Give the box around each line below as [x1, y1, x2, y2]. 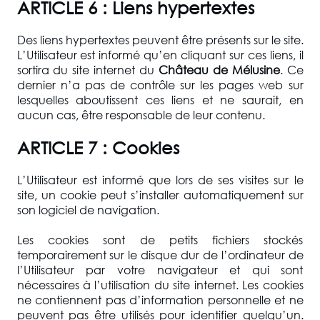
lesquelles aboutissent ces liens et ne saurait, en [16, 91, 304, 107]
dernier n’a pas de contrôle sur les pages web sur [16, 76, 304, 92]
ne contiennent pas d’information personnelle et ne [16, 291, 304, 307]
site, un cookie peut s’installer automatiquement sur [16, 186, 304, 202]
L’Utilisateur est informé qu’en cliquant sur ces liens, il [16, 46, 304, 62]
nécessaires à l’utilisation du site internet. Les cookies [16, 276, 304, 292]
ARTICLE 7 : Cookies [16, 136, 179, 158]
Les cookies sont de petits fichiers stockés [16, 231, 304, 247]
